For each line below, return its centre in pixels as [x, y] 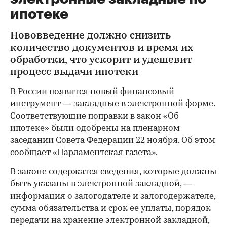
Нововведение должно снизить [90, 36]
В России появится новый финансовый [92, 92]
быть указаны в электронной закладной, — [101, 184]
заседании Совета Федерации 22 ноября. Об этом [113, 141]
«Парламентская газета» [104, 153]
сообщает [31, 153]
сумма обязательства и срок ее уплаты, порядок [110, 209]
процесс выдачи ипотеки [74, 72]
